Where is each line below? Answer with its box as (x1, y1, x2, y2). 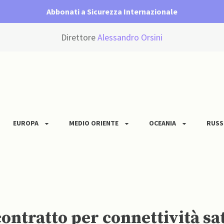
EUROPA (13, 118, 38, 128)
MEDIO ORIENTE (69, 118, 118, 128)
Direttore (61, 31, 98, 43)
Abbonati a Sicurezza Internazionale (46, 6, 177, 16)
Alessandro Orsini (97, 31, 163, 43)
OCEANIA (149, 118, 176, 128)
